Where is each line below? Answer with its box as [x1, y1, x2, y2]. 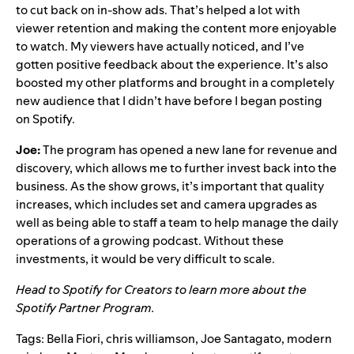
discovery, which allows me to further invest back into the [16, 159, 337, 176]
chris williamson [106, 330, 195, 347]
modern [287, 330, 332, 347]
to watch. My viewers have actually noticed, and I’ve [16, 37, 304, 55]
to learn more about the [172, 281, 307, 298]
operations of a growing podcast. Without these [16, 232, 284, 249]
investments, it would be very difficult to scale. [16, 250, 275, 267]
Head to [16, 281, 62, 298]
